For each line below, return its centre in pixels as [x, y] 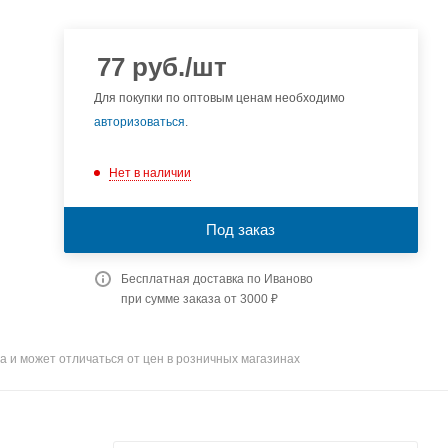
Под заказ [241, 229]
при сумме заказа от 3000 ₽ [199, 298]
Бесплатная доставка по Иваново [216, 278]
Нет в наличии [149, 172]
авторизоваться [139, 122]
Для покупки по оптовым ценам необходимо [219, 98]
